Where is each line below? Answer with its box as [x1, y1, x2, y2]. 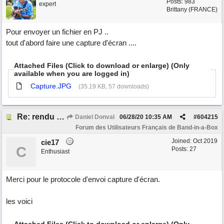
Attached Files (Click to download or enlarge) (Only [13, 61, 189, 69]
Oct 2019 [193, 137, 217, 144]
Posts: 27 [171, 145, 196, 152]
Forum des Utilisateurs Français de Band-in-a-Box [75, 124, 218, 131]
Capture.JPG [30, 81, 71, 90]
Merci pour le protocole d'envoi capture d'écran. [6, 175, 160, 183]
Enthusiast [41, 148, 69, 155]
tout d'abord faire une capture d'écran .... [6, 38, 136, 47]
